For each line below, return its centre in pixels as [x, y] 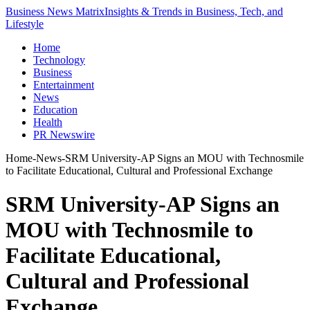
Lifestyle [25, 24]
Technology [59, 60]
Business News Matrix [55, 11]
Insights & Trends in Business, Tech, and [194, 11]
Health [48, 122]
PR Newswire [64, 135]
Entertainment [64, 85]
